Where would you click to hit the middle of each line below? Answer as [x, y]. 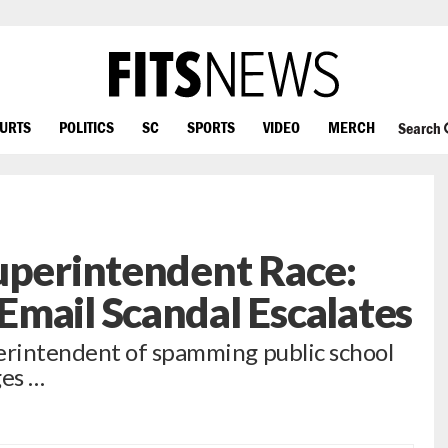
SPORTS [211, 126]
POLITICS [86, 126]
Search [420, 128]
